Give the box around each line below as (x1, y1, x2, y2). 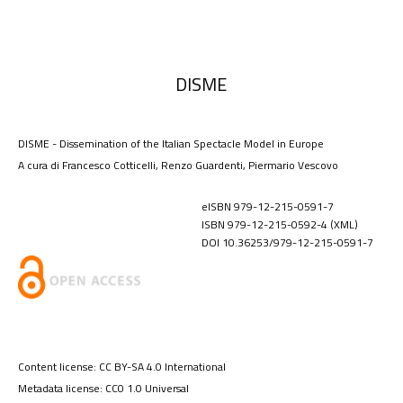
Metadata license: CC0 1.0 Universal (18, 380, 189, 397)
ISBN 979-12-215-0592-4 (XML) (201, 216, 358, 233)
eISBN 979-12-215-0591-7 (201, 198, 334, 215)
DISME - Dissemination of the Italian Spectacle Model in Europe (18, 135, 324, 152)
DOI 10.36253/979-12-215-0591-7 (201, 234, 373, 251)
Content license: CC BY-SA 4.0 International (18, 358, 226, 375)
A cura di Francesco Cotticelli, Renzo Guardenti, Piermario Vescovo (18, 157, 338, 174)
